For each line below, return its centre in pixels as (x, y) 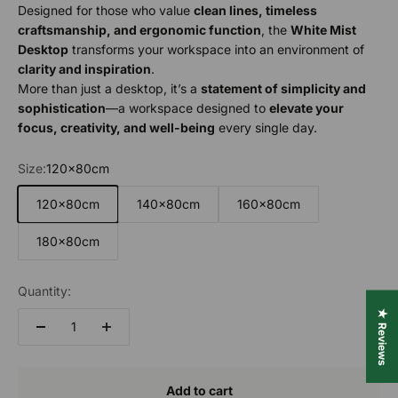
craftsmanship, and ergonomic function (139, 30)
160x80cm (269, 204)
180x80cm (68, 242)
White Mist (323, 30)
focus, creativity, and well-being (116, 128)
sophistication (62, 108)
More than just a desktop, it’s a (109, 89)
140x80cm (168, 204)
